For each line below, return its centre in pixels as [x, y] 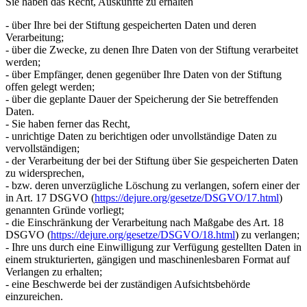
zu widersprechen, [45, 173]
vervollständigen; [42, 148]
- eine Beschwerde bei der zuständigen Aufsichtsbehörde [128, 284]
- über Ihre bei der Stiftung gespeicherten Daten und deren [131, 25]
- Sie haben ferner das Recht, [68, 124]
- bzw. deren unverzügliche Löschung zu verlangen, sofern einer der [152, 185]
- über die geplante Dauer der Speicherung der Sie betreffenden [142, 99]
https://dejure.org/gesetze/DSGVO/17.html [187, 198]
